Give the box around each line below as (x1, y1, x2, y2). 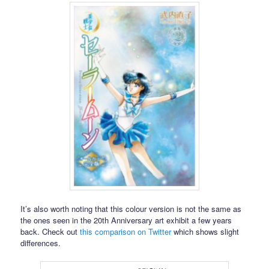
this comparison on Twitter (80, 225, 172, 237)
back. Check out (20, 225, 80, 237)
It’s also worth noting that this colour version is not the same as (20, 202, 242, 214)
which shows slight (171, 225, 240, 237)
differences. (20, 237, 61, 249)
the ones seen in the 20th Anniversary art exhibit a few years (20, 214, 232, 226)
